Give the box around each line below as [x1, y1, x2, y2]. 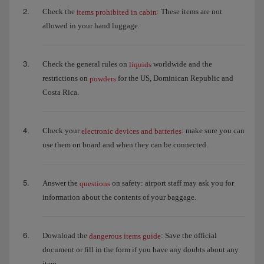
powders [90, 74, 116, 84]
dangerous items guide [89, 232, 161, 241]
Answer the [42, 179, 80, 188]
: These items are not [157, 7, 222, 16]
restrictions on [42, 74, 90, 83]
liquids [129, 60, 151, 70]
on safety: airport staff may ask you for [110, 179, 234, 188]
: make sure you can [181, 126, 245, 136]
